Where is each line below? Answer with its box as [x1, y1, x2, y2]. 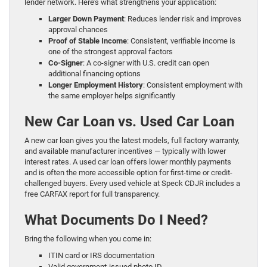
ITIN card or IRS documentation [48, 251, 154, 260]
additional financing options [48, 69, 141, 79]
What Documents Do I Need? [24, 212, 208, 229]
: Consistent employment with [143, 80, 243, 90]
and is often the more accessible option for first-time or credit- [24, 168, 232, 178]
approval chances [48, 25, 108, 35]
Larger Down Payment [48, 14, 124, 24]
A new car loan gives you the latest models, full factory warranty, [24, 136, 240, 145]
